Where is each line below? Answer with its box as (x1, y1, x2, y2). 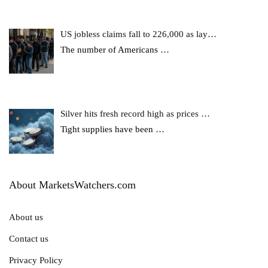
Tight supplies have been (60, 124, 156, 135)
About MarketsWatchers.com (9, 178, 136, 191)
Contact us (9, 233, 48, 243)
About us (9, 212, 43, 222)
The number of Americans (60, 44, 161, 54)
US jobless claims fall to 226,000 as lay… (60, 29, 217, 39)
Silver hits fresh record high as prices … (60, 109, 211, 119)
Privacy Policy (9, 255, 63, 265)
